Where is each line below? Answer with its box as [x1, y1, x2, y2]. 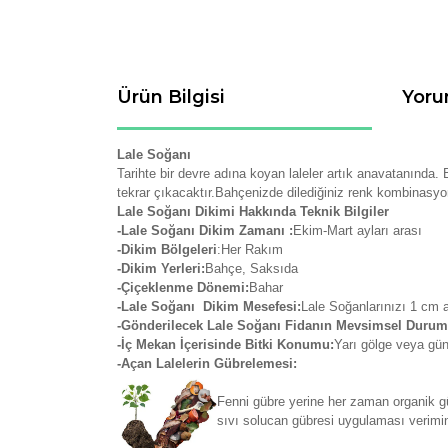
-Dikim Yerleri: [117, 261, 205, 276]
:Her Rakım [217, 242, 283, 257]
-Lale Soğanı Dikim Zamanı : [117, 223, 293, 238]
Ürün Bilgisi [117, 86, 225, 108]
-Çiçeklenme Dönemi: [117, 280, 249, 295]
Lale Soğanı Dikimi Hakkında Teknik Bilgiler [117, 204, 389, 219]
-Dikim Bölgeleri [117, 242, 217, 257]
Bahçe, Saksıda [205, 261, 298, 276]
